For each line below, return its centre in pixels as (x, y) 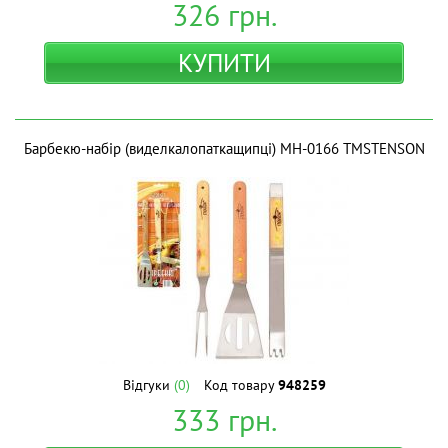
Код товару (240, 385)
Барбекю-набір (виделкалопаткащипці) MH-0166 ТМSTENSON (224, 148)
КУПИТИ (224, 63)
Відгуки (148, 385)
